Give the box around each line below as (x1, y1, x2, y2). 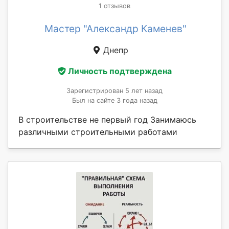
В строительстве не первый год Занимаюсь (18, 114, 196, 125)
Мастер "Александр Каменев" (44, 22, 187, 35)
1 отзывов (99, 2, 130, 10)
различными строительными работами (18, 127, 177, 138)
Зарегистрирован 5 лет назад (66, 87, 163, 95)
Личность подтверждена (67, 66, 172, 77)
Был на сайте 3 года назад (72, 97, 157, 105)
